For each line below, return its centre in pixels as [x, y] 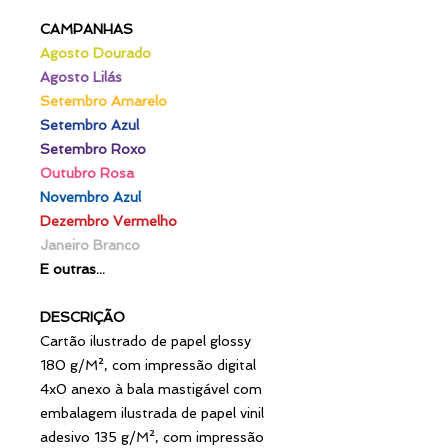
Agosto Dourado [95, 52]
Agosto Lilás [81, 76]
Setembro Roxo [93, 148]
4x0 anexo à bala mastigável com [151, 388]
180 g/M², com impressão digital [148, 364]
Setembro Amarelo [103, 100]
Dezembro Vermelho [108, 220]
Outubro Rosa [87, 172]
